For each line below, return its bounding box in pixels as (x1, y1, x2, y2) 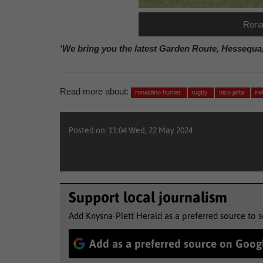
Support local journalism (69, 189, 227, 206)
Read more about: (60, 86, 129, 97)
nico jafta (218, 89, 246, 96)
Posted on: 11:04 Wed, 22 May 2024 (69, 126, 193, 136)
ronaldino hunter (134, 89, 183, 96)
